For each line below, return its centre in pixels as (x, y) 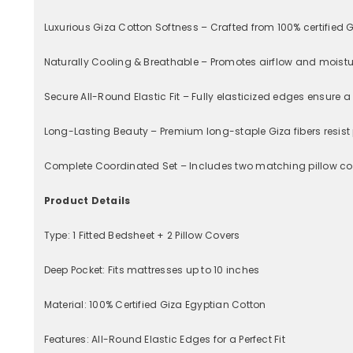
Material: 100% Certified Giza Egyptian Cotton (155, 304)
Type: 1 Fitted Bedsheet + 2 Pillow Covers (142, 235)
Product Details (87, 200)
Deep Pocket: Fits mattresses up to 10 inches (152, 269)
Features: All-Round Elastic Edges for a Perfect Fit (164, 339)
